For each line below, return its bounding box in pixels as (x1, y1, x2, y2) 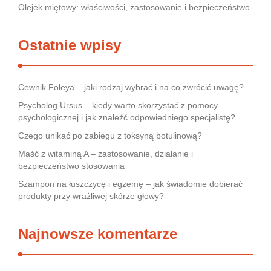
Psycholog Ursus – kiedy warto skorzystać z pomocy (18, 100, 218, 110)
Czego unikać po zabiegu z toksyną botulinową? (18, 131, 202, 140)
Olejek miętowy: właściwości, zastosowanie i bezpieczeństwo (18, 2, 250, 12)
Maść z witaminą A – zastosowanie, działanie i (18, 149, 193, 158)
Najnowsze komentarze (18, 226, 177, 242)
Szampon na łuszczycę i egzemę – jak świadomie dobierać (18, 179, 243, 189)
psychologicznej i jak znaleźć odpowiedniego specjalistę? (18, 113, 235, 122)
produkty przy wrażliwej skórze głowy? (18, 191, 164, 201)
